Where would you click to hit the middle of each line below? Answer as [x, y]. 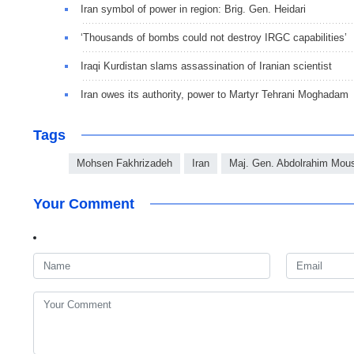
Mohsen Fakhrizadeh [124, 163]
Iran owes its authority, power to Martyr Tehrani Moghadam [215, 94]
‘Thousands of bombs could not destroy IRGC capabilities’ [214, 37]
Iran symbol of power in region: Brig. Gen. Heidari [193, 9]
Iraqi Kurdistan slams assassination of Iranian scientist [206, 66]
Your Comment [84, 203]
